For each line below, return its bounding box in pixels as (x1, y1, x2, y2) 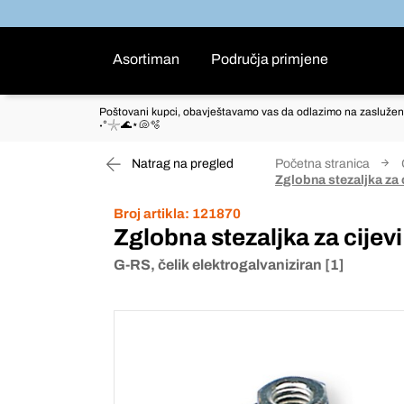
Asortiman (113, 51, 179, 67)
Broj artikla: (114, 207, 189, 221)
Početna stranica (275, 157, 370, 170)
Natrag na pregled (129, 157, 234, 170)
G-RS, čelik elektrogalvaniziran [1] (114, 257, 344, 272)
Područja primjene (211, 51, 328, 67)
